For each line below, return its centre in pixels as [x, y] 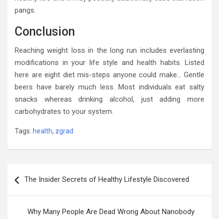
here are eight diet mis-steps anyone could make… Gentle [109, 75]
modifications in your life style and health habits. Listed [109, 62]
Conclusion [45, 31]
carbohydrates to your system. [64, 111]
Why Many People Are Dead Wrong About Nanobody [111, 211]
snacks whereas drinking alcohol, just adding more [109, 99]
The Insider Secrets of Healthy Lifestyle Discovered [107, 179]
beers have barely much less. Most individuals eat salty [109, 87]
